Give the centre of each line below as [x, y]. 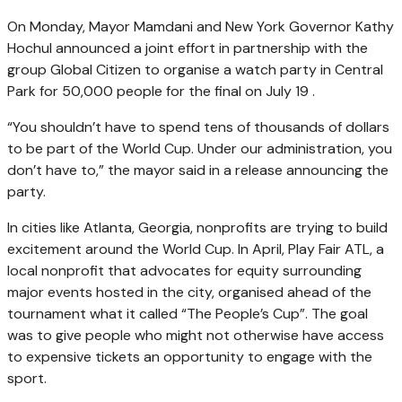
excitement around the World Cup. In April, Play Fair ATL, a [196, 249]
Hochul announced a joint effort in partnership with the [188, 48]
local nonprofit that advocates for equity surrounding [184, 270]
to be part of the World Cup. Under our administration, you [200, 148]
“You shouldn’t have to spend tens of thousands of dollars [198, 127]
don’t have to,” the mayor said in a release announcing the [198, 170]
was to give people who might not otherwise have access [196, 335]
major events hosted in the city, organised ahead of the [189, 292]
